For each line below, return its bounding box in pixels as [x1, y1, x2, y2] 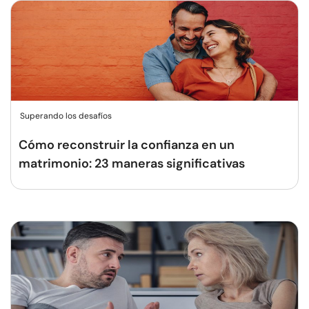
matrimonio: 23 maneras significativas [19, 155, 245, 172]
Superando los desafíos [20, 110, 112, 121]
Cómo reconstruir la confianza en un [19, 137, 235, 153]
